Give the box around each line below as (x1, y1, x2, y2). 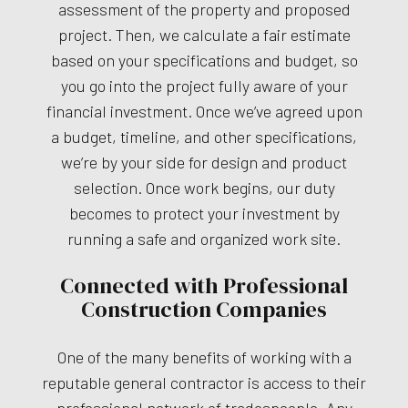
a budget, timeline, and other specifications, (51, 127, 357, 148)
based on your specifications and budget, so (50, 50, 358, 71)
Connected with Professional (60, 270, 348, 301)
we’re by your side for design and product (61, 152, 347, 173)
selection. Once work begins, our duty (73, 178, 335, 199)
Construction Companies (81, 294, 327, 325)
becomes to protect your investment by (68, 203, 340, 224)
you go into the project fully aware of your (60, 76, 348, 97)
